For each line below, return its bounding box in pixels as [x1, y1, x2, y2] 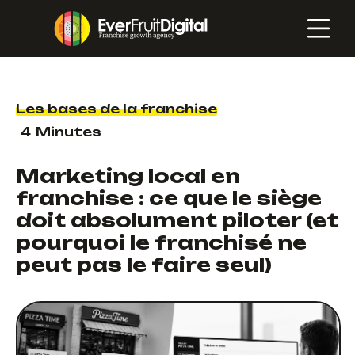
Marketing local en [16, 164, 240, 189]
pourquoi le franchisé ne [16, 231, 307, 255]
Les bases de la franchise [16, 101, 217, 117]
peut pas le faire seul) [16, 253, 272, 277]
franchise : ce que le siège [16, 186, 322, 211]
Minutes [36, 124, 101, 140]
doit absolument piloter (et [16, 208, 338, 233]
